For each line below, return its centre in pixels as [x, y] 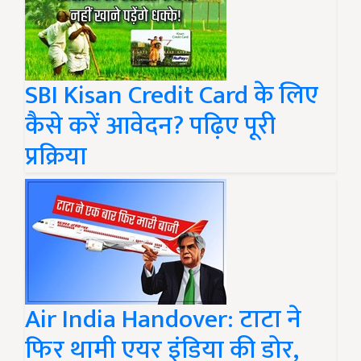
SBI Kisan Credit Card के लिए [172, 95]
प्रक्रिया [56, 157]
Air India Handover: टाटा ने [163, 320]
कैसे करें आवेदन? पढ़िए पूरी [150, 126]
